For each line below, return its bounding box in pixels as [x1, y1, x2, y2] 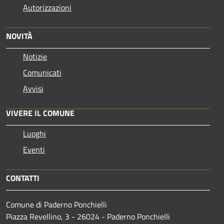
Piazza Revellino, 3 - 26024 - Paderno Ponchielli [6, 210, 170, 223]
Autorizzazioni [23, 1, 71, 14]
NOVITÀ [6, 30, 32, 42]
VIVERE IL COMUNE [6, 107, 74, 119]
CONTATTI [6, 172, 39, 184]
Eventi [23, 143, 45, 156]
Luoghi [23, 127, 46, 140]
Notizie [23, 50, 47, 63]
